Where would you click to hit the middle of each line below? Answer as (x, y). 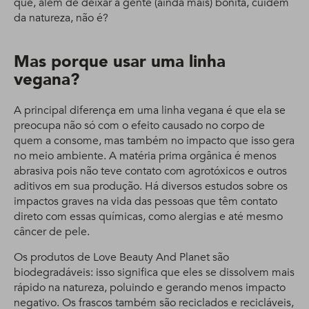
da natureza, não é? (61, 18)
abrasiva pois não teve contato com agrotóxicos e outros (150, 171)
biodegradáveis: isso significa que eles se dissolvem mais (154, 272)
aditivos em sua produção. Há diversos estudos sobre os (151, 186)
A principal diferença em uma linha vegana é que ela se (150, 110)
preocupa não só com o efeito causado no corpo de (139, 126)
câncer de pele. (52, 232)
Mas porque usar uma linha (120, 62)
